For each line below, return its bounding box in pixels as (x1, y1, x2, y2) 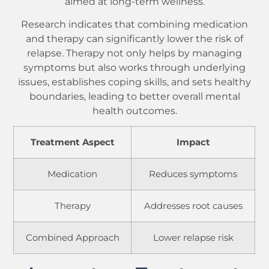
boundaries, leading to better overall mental (29, 89, 240, 102)
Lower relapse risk (153, 232, 234, 244)
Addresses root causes (144, 201, 243, 212)
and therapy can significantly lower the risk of (26, 32, 243, 44)
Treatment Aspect (30, 137, 115, 148)
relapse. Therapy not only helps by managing (27, 46, 242, 59)
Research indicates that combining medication (21, 17, 248, 30)
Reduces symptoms (149, 169, 238, 180)
